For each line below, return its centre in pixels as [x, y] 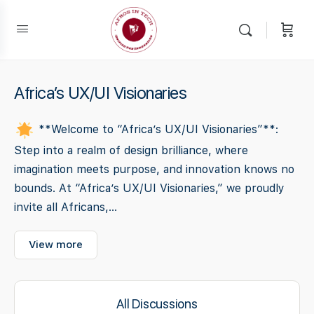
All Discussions [157, 304]
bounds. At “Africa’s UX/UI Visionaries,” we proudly [149, 188]
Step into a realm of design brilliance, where [131, 150]
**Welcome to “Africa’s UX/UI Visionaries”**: [157, 130]
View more [56, 245]
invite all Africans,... [66, 207]
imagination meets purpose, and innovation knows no [154, 169]
